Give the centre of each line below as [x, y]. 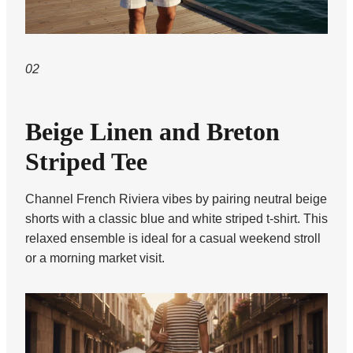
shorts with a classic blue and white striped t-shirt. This [176, 218]
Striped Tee [86, 161]
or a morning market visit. [95, 258]
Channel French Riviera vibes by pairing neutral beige [176, 199]
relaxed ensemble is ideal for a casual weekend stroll [173, 238]
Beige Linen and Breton [152, 131]
